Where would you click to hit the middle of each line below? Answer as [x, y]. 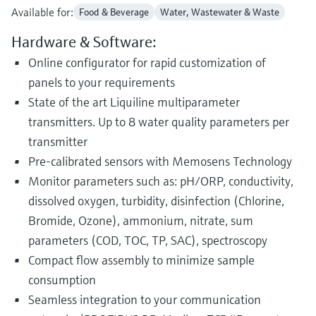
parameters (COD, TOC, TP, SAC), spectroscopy [148, 240]
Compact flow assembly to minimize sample [141, 260]
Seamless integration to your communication [145, 299]
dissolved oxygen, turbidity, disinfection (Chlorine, [156, 201]
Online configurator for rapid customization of [147, 62]
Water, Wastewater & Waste [220, 12]
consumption [62, 280]
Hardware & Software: [84, 42]
